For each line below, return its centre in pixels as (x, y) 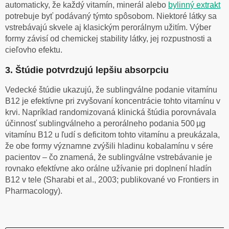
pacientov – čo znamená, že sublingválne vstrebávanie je (109, 157)
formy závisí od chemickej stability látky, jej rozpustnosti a (108, 39)
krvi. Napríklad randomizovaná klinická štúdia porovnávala (111, 112)
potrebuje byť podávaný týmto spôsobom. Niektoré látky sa (111, 16)
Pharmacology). (34, 191)
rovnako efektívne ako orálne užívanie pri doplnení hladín (108, 169)
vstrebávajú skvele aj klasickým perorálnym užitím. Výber (108, 28)
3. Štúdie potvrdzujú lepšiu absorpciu (87, 70)
